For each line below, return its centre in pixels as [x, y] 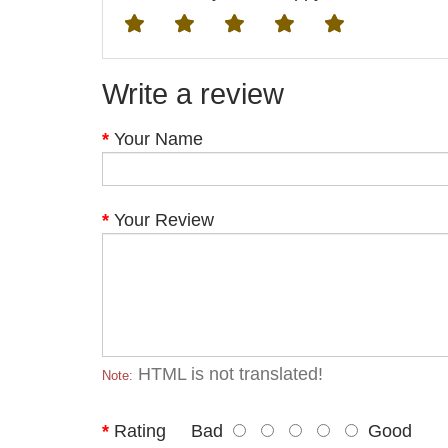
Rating [140, 431]
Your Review [164, 220]
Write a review [193, 94]
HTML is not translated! [228, 374]
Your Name [158, 139]
